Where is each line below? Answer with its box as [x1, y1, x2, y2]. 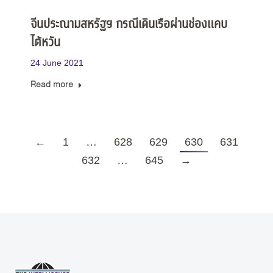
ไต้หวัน [30, 34, 60, 52]
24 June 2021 [30, 58, 83, 68]
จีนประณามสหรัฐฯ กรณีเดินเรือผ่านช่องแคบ [30, 15, 227, 34]
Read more [30, 80, 73, 89]
